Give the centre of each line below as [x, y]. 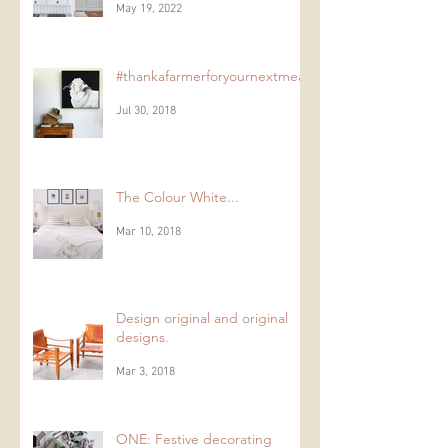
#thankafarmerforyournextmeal [212, 111]
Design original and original [202, 353]
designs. [142, 372]
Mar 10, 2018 [148, 267]
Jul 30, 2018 [146, 146]
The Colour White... [177, 232]
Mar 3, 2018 [145, 407]
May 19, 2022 [149, 44]
